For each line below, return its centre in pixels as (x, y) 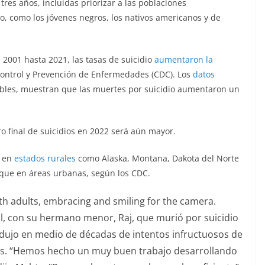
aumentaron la (184, 59)
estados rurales (45, 158)
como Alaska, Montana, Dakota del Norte (157, 158)
